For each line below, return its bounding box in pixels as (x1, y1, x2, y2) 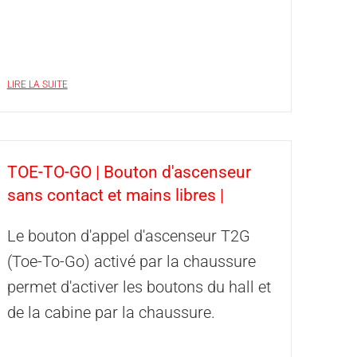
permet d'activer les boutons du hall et (6, 277, 271, 296)
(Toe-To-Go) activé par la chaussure (6, 252, 256, 271)
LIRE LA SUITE (6, 79, 68, 90)
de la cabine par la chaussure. (6, 303, 215, 322)
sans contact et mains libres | (6, 186, 224, 205)
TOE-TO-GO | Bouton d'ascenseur (6, 163, 251, 182)
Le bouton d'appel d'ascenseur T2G (6, 226, 250, 245)
